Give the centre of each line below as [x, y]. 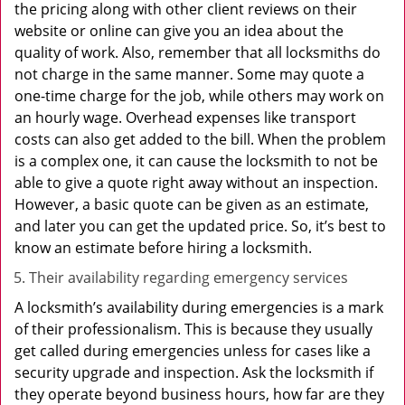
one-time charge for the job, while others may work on [199, 96]
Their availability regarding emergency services [188, 278]
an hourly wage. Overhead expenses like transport [185, 118]
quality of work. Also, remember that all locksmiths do [198, 52]
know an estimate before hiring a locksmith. [165, 248]
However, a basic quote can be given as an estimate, [192, 204]
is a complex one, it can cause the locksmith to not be [196, 161]
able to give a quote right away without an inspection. [196, 183]
